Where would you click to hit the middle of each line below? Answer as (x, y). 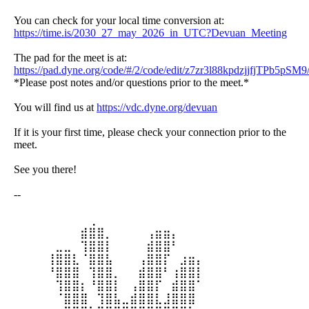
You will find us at (55, 107)
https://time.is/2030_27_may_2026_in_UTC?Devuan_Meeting (150, 33)
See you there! (45, 169)
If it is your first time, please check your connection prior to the (150, 132)
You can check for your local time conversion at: (119, 20)
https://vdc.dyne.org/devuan (157, 107)
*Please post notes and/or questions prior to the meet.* (131, 82)
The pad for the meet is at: (70, 58)
